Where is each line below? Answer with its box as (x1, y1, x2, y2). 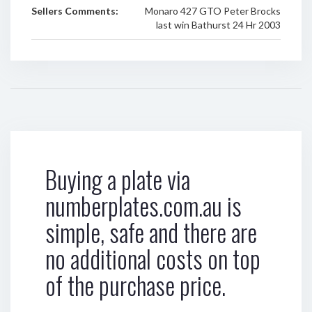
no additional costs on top (45, 240, 260, 276)
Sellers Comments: (31, 5, 118, 17)
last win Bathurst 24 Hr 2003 (155, 19, 281, 31)
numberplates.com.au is (45, 187, 242, 224)
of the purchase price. (45, 267, 226, 303)
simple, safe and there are (45, 214, 257, 250)
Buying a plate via (45, 161, 190, 197)
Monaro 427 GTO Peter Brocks (144, 5, 281, 17)
